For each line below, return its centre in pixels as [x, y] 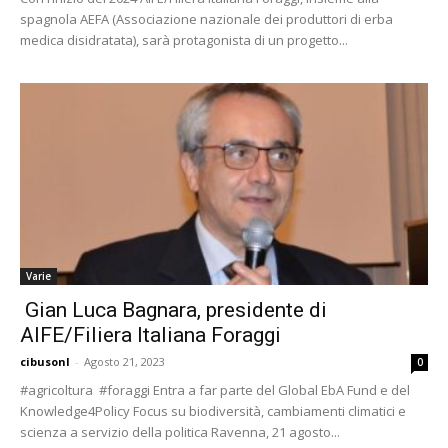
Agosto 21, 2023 [124, 361]
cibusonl [45, 361]
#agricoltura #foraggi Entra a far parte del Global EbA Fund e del [215, 389]
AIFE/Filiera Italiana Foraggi [150, 334]
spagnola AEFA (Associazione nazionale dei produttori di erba [206, 19]
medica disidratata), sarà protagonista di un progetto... [184, 40]
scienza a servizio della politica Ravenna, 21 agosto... [180, 431]
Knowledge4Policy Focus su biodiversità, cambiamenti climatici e [213, 410]
